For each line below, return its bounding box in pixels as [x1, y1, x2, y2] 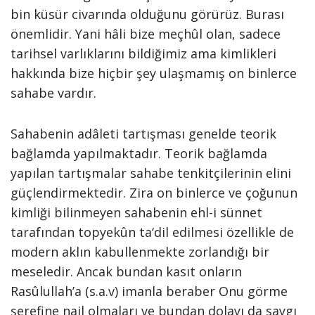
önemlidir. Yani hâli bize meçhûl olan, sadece [11, 25, 281, 42]
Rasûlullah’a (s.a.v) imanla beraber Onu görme [11, 283, 288, 300]
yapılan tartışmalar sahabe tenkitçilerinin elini [11, 165, 291, 181]
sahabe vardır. [11, 84, 96, 101]
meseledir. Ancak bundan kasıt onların [11, 263, 242, 280]
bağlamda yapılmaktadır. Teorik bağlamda [11, 145, 267, 162]
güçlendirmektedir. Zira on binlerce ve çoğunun [11, 184, 297, 201]
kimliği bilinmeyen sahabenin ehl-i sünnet [11, 204, 262, 221]
